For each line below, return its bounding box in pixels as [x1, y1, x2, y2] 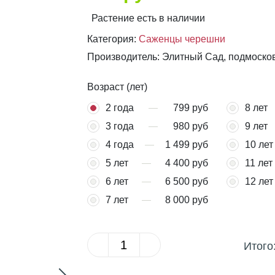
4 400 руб [165, 158, 208, 168]
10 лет [245, 139, 273, 150]
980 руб [173, 121, 208, 131]
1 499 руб [165, 139, 208, 150]
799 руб [173, 103, 208, 113]
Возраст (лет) [87, 82, 147, 92]
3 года [105, 121, 134, 131]
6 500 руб [165, 176, 208, 187]
